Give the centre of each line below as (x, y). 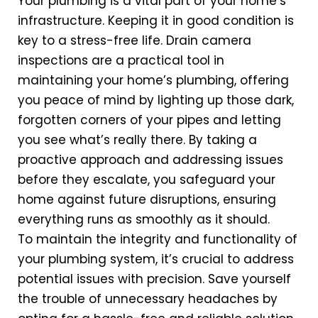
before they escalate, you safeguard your (147, 180)
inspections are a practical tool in (121, 61)
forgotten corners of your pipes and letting (149, 120)
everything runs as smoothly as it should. (144, 220)
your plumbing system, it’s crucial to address (156, 259)
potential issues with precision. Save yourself (154, 279)
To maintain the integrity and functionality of (158, 240)
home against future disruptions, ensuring (147, 200)
